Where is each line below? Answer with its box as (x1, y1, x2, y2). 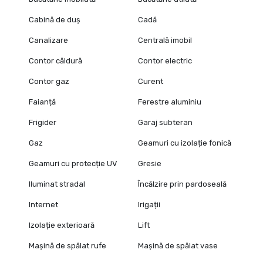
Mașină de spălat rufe (28, 241, 106, 251)
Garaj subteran (138, 118, 193, 127)
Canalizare (28, 36, 68, 45)
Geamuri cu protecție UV (28, 159, 117, 168)
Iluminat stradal (28, 180, 85, 189)
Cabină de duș (28, 15, 80, 25)
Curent (138, 77, 164, 86)
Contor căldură (28, 56, 82, 66)
